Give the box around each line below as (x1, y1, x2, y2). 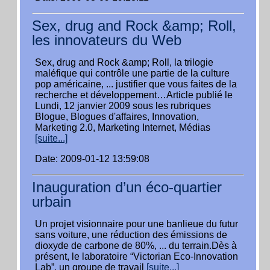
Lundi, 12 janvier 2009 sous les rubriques (35, 101, 211, 111)
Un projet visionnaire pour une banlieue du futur (35, 219, 238, 229)
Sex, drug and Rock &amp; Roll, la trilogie (35, 57, 213, 67)
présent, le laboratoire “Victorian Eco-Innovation (35, 251, 238, 262)
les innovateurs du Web (32, 32, 181, 48)
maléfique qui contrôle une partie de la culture (35, 68, 230, 78)
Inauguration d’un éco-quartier (32, 179, 222, 195)
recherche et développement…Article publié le (35, 90, 233, 100)
